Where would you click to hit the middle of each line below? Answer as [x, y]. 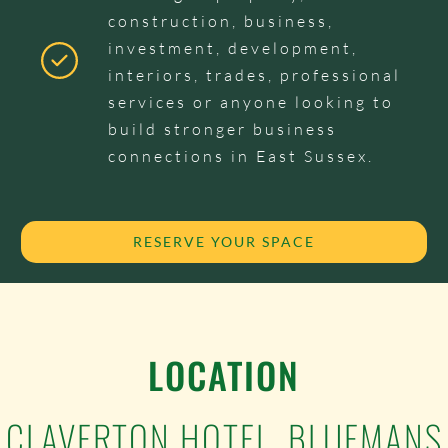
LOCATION [224, 374]
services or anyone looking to [250, 102]
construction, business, [220, 21]
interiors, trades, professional [254, 75]
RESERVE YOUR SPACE [224, 241]
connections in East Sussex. [240, 156]
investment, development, [232, 48]
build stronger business [222, 129]
